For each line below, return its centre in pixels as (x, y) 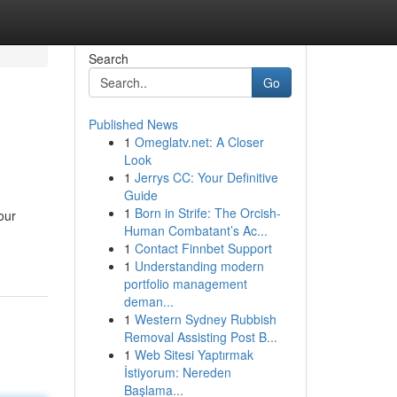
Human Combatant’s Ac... (195, 230)
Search (108, 58)
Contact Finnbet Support (203, 248)
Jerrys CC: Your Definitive (206, 177)
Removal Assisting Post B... (200, 337)
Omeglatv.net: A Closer (199, 142)
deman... (148, 301)
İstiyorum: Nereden (177, 372)
